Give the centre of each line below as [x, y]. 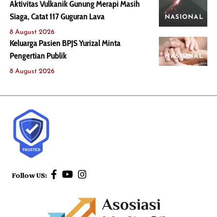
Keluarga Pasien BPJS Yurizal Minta [65, 43]
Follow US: [30, 176]
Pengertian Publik [38, 55]
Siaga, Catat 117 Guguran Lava [57, 16]
